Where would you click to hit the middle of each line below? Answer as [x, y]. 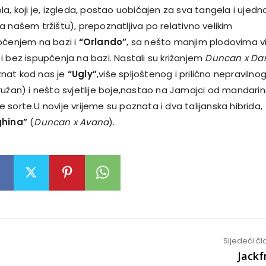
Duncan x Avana [72, 122]
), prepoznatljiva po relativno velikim [151, 26]
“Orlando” [103, 42]
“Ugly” [82, 74]
